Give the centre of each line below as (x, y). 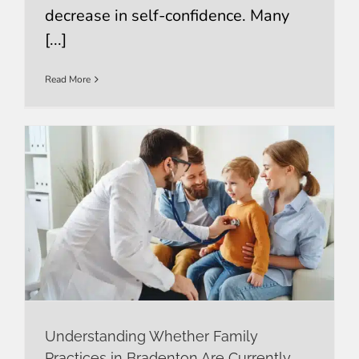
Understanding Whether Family (151, 336)
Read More (67, 80)
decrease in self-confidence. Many (167, 16)
